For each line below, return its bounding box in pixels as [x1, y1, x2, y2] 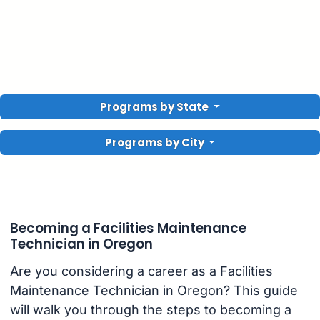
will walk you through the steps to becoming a [9, 302, 291, 318]
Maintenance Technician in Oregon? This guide [9, 283, 298, 299]
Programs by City [104, 135, 204, 150]
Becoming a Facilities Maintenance [9, 219, 246, 237]
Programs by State [100, 99, 211, 114]
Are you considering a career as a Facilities [9, 264, 273, 279]
